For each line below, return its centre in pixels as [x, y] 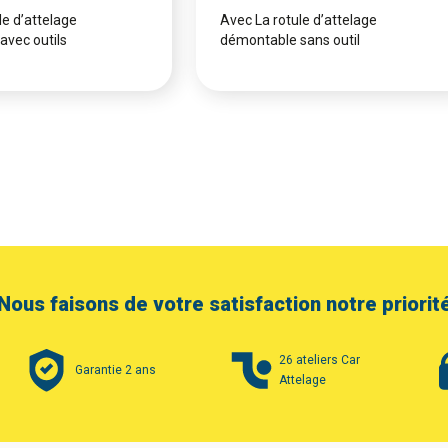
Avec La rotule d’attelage [298, 19]
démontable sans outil [290, 39]
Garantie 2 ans [115, 369]
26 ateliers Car [320, 359]
